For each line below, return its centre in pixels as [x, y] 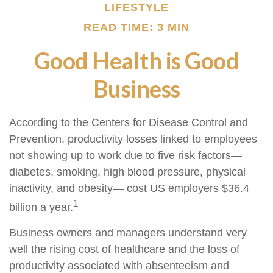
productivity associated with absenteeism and [119, 266]
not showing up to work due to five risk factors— [126, 155]
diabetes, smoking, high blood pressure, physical [127, 172]
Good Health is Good [136, 60]
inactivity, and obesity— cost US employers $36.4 [129, 188]
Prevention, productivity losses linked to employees [133, 139]
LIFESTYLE [136, 7]
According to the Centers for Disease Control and [129, 122]
